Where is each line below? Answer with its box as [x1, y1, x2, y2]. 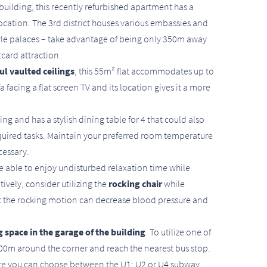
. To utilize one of [145, 226, 211, 238]
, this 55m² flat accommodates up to [74, 65, 214, 77]
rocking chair [108, 178, 162, 190]
